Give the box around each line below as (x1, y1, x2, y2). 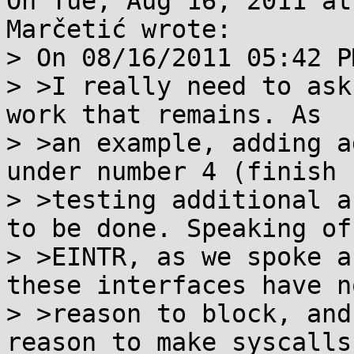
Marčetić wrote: (6, 15, 232, 43)
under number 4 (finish (6, 157, 337, 186)
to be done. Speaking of (6, 214, 352, 243)
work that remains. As (6, 100, 322, 129)
